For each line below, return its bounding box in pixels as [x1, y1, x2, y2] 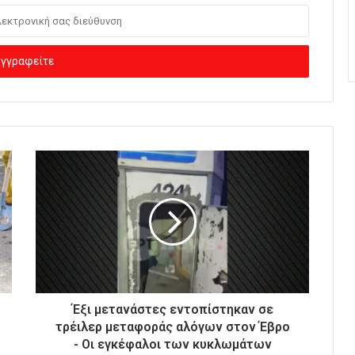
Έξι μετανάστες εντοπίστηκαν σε [71, 301, 273, 317]
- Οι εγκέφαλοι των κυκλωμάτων [73, 336, 272, 352]
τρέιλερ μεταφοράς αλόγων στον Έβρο [55, 319, 290, 334]
